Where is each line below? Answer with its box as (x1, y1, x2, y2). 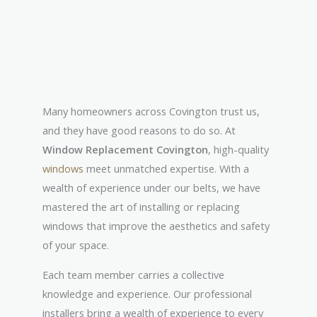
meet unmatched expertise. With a (83, 161, 249, 175)
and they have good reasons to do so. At (42, 122, 236, 137)
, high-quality (208, 142, 269, 156)
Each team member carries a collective (42, 267, 224, 282)
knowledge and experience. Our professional (42, 286, 252, 301)
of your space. (42, 237, 112, 252)
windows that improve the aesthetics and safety (42, 218, 270, 233)
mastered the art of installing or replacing (42, 199, 240, 214)
